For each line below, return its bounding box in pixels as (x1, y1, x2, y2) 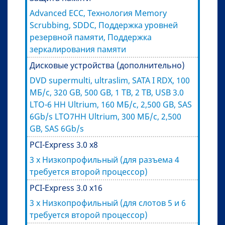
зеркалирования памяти (30, 43, 126, 55)
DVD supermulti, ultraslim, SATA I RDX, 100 (30, 74, 190, 86)
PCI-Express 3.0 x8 (30, 139, 98, 150)
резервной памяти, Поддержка (30, 31, 152, 43)
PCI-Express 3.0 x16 (30, 182, 102, 193)
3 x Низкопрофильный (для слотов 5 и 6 (30, 197, 186, 208)
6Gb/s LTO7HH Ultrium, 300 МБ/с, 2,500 (30, 110, 181, 122)
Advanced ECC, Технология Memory (30, 7, 167, 19)
